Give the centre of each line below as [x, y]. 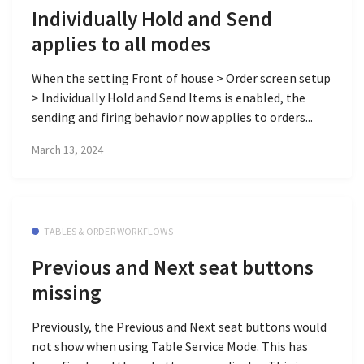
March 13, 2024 [67, 149]
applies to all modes [121, 43]
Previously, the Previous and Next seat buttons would [179, 327]
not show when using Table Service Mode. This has [170, 347]
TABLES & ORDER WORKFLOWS [108, 231]
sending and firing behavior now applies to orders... [172, 117]
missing [67, 293]
